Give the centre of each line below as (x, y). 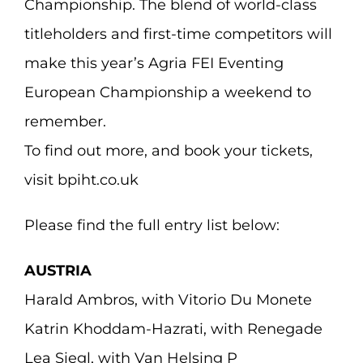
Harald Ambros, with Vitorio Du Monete (168, 300)
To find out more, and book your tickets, (168, 151)
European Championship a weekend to (167, 92)
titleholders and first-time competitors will (178, 34)
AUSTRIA (58, 271)
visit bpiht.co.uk (81, 180)
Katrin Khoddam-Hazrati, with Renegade (173, 329)
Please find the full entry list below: (152, 225)
